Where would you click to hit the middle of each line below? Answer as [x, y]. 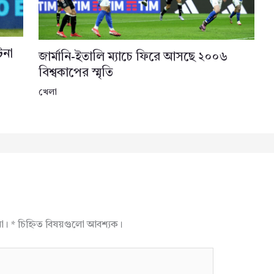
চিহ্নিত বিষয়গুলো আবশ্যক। [69, 225]
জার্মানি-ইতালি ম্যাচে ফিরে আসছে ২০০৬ [133, 58]
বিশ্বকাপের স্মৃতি [76, 74]
